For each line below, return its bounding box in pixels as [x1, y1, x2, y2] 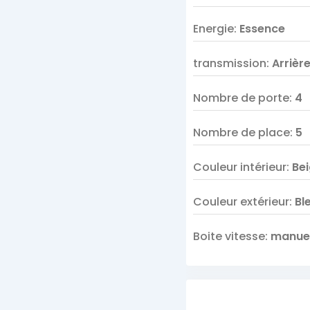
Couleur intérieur [192, 159, 286, 175]
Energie [192, 21, 234, 37]
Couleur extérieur [192, 194, 289, 210]
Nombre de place [192, 125, 290, 140]
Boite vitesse [192, 228, 265, 244]
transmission [192, 55, 266, 71]
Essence [239, 21, 285, 37]
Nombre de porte [192, 90, 289, 106]
